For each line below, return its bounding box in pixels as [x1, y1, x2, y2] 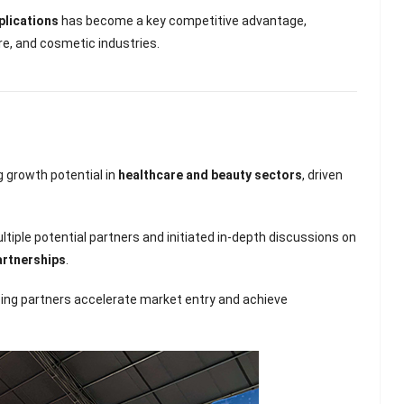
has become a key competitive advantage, [59, 14, 308, 29]
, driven [302, 168, 344, 183]
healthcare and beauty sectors [118, 168, 303, 183]
